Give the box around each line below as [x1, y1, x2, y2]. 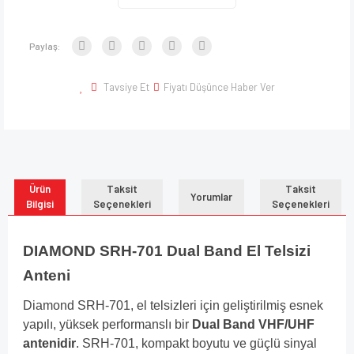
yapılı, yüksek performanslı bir [23, 317, 192, 331]
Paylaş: [29, 40, 60, 51]
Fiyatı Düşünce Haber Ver [163, 80, 275, 93]
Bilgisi [25, 198, 54, 211]
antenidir [23, 336, 76, 350]
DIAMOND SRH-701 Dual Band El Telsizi [23, 242, 311, 259]
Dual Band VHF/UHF [192, 317, 314, 331]
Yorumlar [190, 190, 232, 203]
